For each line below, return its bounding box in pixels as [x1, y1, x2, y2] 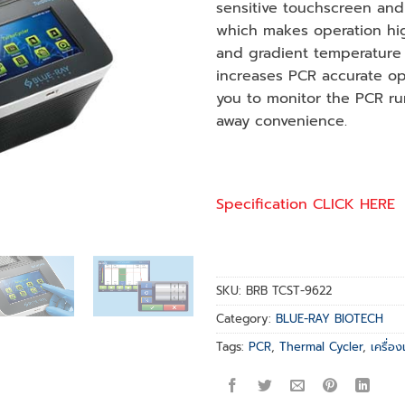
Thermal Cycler [279, 337, 363, 355]
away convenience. [216, 110, 347, 133]
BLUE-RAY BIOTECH [276, 309, 383, 327]
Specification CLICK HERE [216, 193, 395, 215]
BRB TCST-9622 [246, 281, 332, 299]
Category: [216, 309, 276, 327]
